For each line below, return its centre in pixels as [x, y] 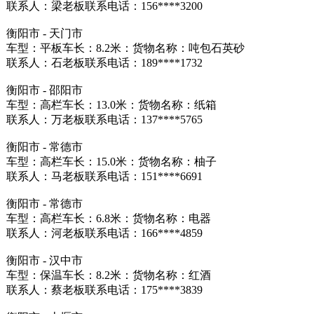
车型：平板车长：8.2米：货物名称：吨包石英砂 [125, 48]
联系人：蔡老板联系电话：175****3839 [104, 290]
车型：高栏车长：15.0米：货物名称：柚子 [111, 162]
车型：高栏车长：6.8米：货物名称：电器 [108, 218]
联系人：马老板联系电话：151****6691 [104, 176]
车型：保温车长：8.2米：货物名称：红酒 [108, 275]
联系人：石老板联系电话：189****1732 [104, 63]
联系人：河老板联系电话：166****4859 [104, 233]
